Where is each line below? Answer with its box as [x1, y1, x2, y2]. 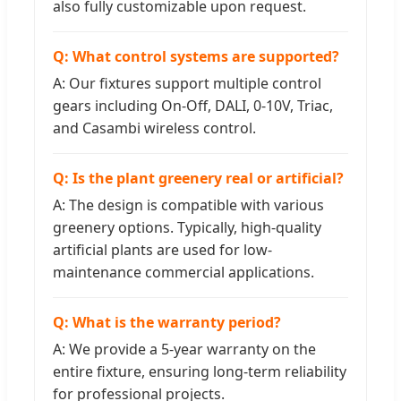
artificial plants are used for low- [53, 239, 272, 260]
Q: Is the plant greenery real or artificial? [53, 167, 344, 188]
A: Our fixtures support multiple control [53, 73, 321, 93]
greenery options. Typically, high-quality [53, 217, 321, 237]
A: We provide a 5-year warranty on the [53, 338, 316, 359]
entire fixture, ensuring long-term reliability [53, 361, 346, 381]
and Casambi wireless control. [53, 117, 256, 138]
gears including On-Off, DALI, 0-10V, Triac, [53, 95, 333, 115]
